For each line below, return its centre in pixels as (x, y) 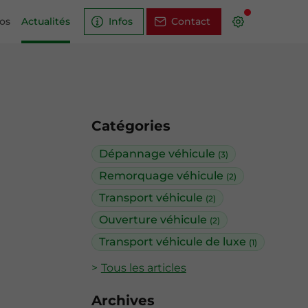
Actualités (45, 21)
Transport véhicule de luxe (174, 242)
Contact (191, 21)
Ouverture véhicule (154, 220)
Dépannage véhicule (158, 154)
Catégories (131, 126)
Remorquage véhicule (163, 176)
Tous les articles (143, 268)
